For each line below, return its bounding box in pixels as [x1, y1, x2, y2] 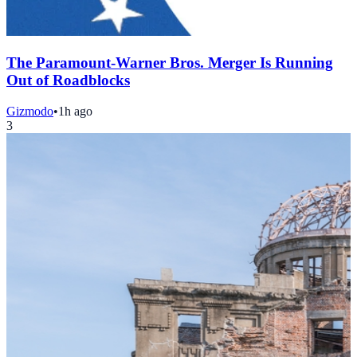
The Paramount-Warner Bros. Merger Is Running [6, 54, 333, 72]
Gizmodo [6, 104, 53, 118]
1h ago [58, 104, 92, 118]
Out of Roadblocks [6, 72, 130, 89]
